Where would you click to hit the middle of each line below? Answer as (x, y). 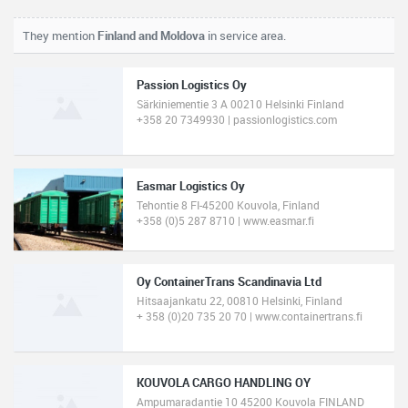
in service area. (245, 36)
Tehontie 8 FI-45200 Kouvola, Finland (228, 205)
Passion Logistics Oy (192, 85)
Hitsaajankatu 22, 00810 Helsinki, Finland (240, 301)
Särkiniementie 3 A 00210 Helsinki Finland (240, 104)
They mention (60, 36)
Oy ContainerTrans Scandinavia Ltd (229, 281)
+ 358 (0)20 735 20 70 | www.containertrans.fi (250, 316)
